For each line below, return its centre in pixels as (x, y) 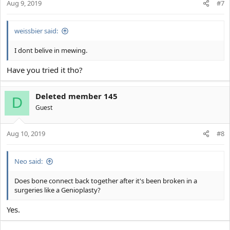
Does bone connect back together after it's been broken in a (106, 181)
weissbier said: (36, 31)
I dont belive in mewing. (51, 50)
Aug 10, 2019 (26, 133)
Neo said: (28, 161)
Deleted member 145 (76, 96)
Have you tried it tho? (45, 70)
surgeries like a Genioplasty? (57, 190)
